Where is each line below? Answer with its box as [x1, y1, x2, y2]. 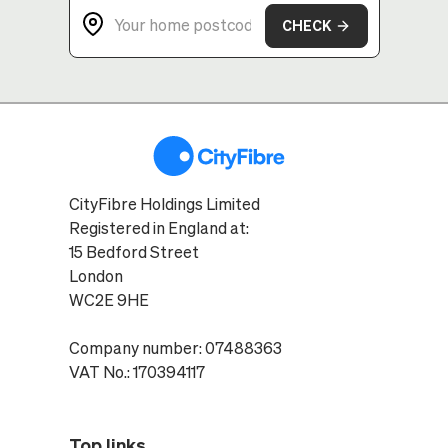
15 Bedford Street [68, 243, 209, 261]
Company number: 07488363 [68, 339, 282, 357]
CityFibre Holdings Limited [68, 195, 260, 213]
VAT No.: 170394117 [68, 363, 205, 381]
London [68, 267, 123, 285]
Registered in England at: [68, 219, 249, 237]
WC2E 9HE [68, 291, 149, 309]
